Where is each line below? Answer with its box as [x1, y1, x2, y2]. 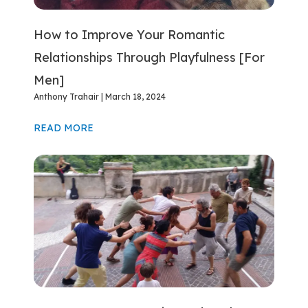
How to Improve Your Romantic [34, 27, 225, 43]
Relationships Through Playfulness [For [34, 49, 265, 66]
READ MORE [34, 122, 94, 135]
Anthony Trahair [34, 91, 102, 102]
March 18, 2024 [103, 91, 166, 102]
